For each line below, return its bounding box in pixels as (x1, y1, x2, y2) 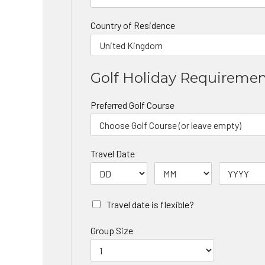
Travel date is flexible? (106, 199, 194, 211)
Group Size (91, 225, 133, 237)
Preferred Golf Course (91, 99, 174, 111)
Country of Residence (91, 20, 175, 31)
